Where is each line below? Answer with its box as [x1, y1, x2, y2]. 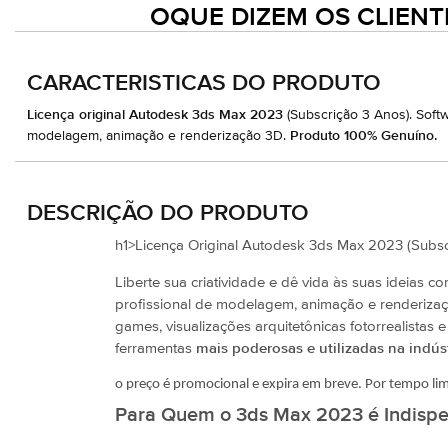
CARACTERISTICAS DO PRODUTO [27, 71, 381, 95]
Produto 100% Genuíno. [290, 128, 437, 143]
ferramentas [115, 340, 196, 356]
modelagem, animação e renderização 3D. [27, 128, 290, 143]
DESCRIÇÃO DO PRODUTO [27, 202, 309, 226]
